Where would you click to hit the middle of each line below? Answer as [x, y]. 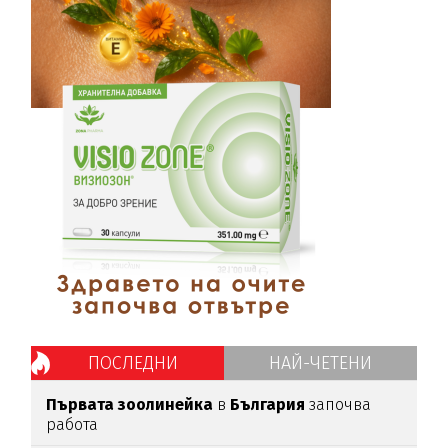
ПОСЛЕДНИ [132, 363]
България [270, 405]
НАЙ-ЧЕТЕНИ [320, 363]
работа [72, 425]
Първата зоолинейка [132, 405]
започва [340, 405]
